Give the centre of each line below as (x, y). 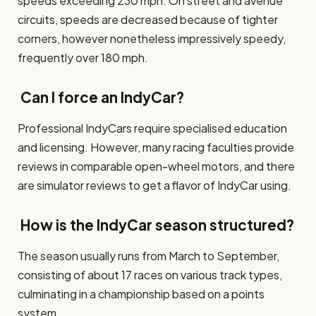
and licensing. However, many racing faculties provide (156, 147)
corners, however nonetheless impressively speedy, (152, 39)
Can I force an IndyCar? (101, 97)
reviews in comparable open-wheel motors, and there (156, 166)
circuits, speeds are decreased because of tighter (148, 20)
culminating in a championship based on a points (141, 294)
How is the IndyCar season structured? (156, 225)
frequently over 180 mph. (83, 58)
